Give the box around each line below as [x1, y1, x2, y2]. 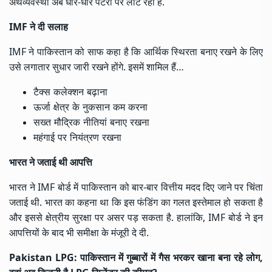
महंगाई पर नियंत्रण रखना [33, 131, 121, 143]
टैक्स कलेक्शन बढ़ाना [33, 85, 107, 98]
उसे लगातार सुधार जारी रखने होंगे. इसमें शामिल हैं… [9, 59, 184, 73]
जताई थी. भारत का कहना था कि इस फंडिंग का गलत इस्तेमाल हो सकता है [9, 195, 263, 209]
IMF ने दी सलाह [9, 19, 68, 33]
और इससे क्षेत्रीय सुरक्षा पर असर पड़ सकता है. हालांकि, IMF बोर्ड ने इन [9, 210, 263, 224]
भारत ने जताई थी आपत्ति [9, 155, 92, 169]
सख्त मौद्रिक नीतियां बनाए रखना [33, 115, 149, 128]
